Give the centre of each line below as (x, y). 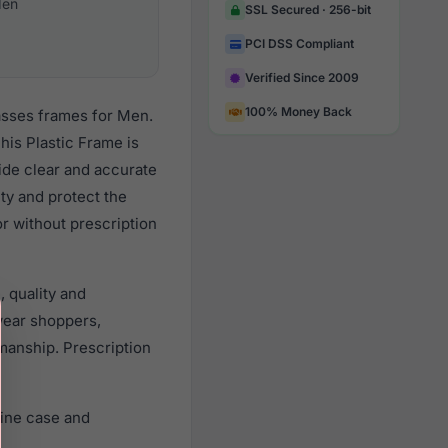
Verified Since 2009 (302, 77)
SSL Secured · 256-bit (308, 9)
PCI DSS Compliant (299, 43)
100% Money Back (298, 111)
